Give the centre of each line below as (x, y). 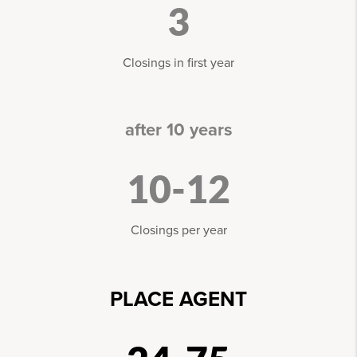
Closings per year (178, 231)
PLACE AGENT (178, 300)
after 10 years (178, 130)
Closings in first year (178, 63)
